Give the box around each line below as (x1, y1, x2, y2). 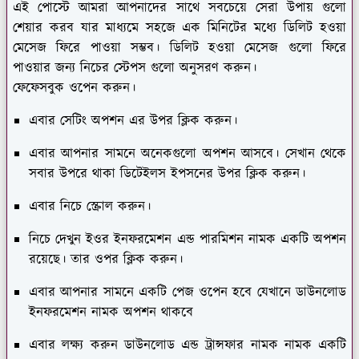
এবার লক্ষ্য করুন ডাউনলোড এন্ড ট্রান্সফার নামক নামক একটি (29, 336, 346, 356)
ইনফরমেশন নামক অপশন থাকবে (29, 303, 193, 323)
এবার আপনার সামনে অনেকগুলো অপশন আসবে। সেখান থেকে (29, 144, 346, 164)
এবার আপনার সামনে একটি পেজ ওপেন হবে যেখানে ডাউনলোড (29, 283, 346, 303)
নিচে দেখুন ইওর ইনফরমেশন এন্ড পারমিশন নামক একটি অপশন (29, 230, 346, 250)
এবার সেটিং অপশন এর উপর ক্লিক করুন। (29, 111, 242, 131)
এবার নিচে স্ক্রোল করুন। (29, 197, 151, 217)
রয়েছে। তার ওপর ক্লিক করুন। (29, 250, 183, 270)
